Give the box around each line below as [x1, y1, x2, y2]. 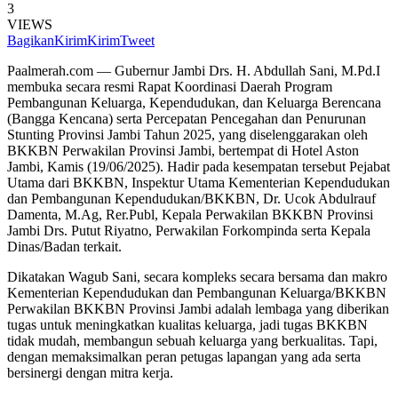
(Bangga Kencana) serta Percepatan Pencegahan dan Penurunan [7, 110, 366, 126]
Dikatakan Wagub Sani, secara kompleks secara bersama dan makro [7, 268, 387, 284]
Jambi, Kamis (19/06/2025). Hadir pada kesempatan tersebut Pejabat [7, 158, 390, 174]
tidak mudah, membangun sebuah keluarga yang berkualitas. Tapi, [7, 332, 378, 348]
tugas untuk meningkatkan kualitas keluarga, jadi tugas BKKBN [7, 316, 368, 332]
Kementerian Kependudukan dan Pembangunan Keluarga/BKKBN [7, 284, 386, 300]
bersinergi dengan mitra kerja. [7, 364, 173, 380]
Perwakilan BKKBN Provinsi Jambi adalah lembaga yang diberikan [7, 300, 389, 316]
